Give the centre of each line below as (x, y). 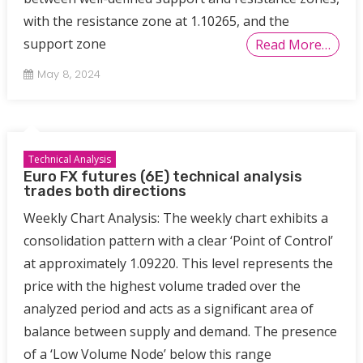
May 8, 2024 (68, 75)
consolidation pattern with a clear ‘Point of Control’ (178, 241)
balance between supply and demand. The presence (180, 332)
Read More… (293, 45)
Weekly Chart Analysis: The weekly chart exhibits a (175, 218)
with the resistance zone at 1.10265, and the (156, 21)
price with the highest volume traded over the (162, 286)
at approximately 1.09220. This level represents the (178, 264)
